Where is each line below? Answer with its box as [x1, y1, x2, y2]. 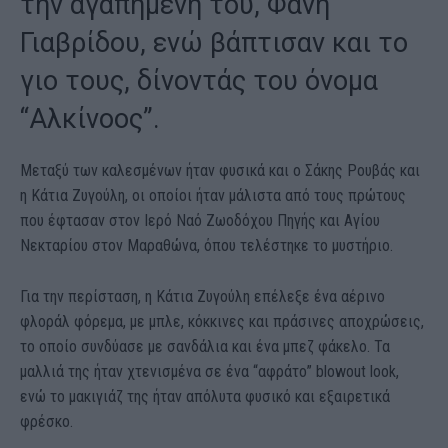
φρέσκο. [20, 412, 73, 432]
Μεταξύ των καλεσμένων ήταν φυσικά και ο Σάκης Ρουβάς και [20, 161, 420, 181]
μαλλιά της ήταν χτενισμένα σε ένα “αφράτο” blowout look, [20, 362, 399, 382]
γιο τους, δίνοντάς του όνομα [20, 65, 378, 98]
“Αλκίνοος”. [20, 103, 160, 136]
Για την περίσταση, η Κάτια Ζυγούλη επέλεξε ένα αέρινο [20, 287, 385, 307]
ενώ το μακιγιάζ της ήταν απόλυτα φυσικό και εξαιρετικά [20, 387, 390, 407]
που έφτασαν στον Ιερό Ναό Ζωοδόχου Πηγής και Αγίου [20, 211, 380, 231]
